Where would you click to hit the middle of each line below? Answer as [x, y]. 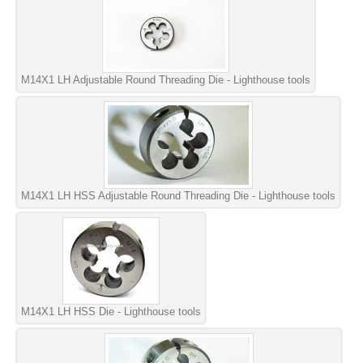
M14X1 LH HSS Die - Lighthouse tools [111, 311]
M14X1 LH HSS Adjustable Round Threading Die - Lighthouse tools [178, 195]
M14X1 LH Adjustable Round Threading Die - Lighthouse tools [166, 79]
